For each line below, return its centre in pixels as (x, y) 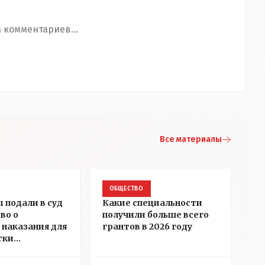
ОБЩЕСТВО (126, 189)
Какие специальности (152, 203)
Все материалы (191, 139)
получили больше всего (155, 215)
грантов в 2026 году (147, 227)
